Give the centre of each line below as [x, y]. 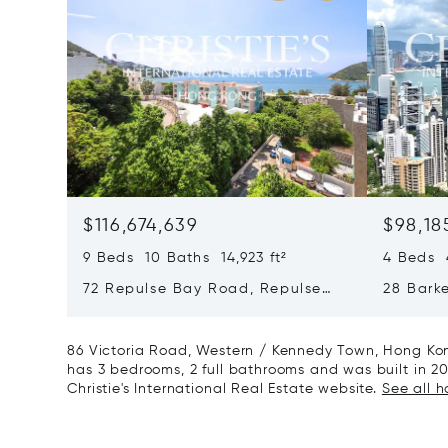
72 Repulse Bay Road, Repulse [202, 288]
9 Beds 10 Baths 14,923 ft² [185, 257]
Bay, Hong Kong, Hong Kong [193, 309]
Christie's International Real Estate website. [224, 388]
